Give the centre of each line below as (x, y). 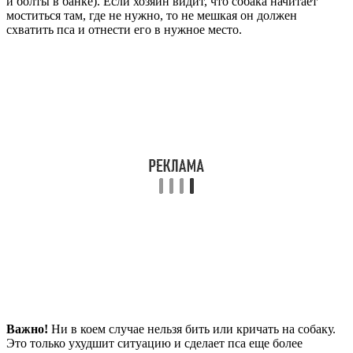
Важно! (27, 329)
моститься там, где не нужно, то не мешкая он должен (152, 15)
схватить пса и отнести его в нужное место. (124, 29)
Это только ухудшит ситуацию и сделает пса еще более (154, 343)
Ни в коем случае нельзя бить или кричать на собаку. (192, 329)
